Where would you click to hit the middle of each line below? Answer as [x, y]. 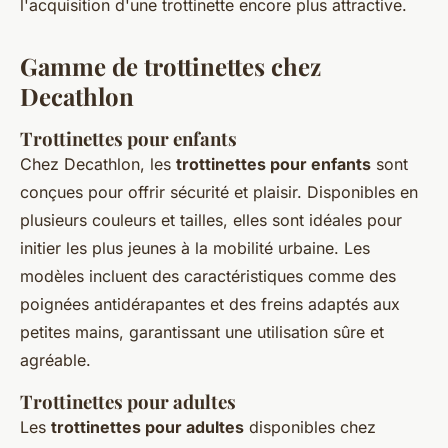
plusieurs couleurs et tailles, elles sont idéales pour [211, 220]
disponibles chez [310, 427]
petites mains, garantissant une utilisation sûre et [202, 332]
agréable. [55, 360]
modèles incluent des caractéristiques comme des [208, 276]
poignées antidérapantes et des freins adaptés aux [210, 304]
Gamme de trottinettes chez [170, 66]
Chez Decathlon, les [98, 164]
